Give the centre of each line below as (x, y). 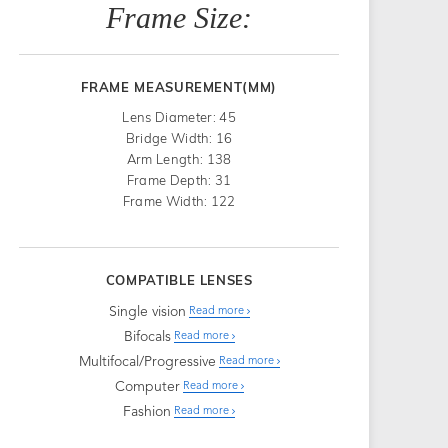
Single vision (147, 311)
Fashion (147, 411)
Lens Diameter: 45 (179, 116)
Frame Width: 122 (179, 200)
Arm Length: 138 (179, 158)
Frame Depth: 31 (179, 179)
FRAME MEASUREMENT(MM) (179, 86)
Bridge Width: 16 (179, 137)
